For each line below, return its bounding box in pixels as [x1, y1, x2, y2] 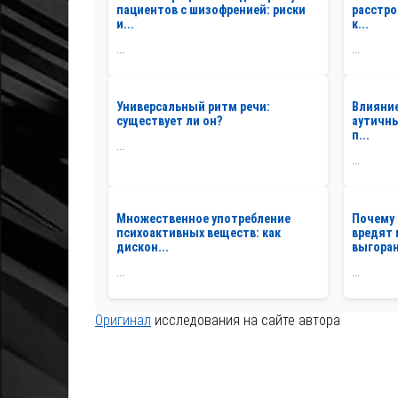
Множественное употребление [116, 211, 291, 226]
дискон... [116, 239, 169, 254]
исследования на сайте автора [151, 311, 340, 329]
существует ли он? [116, 114, 222, 129]
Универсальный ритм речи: [116, 99, 270, 115]
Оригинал [95, 311, 151, 329]
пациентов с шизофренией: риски [116, 2, 306, 17]
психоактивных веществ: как [116, 225, 281, 240]
